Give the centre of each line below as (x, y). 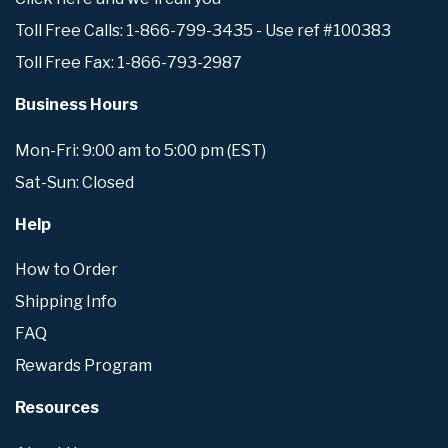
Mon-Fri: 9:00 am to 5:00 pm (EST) (140, 150)
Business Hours (76, 105)
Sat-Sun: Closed (74, 182)
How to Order (66, 270)
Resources (57, 408)
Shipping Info (66, 302)
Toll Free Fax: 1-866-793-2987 (128, 63)
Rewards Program (83, 366)
